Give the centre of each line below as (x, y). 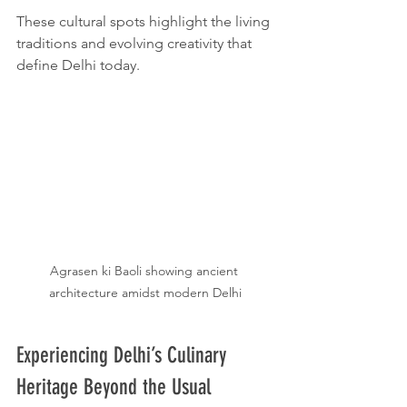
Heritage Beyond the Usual (114, 387)
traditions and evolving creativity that (136, 43)
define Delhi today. (78, 65)
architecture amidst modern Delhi (145, 293)
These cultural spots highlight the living (145, 21)
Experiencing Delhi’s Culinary (124, 356)
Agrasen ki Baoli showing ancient (145, 271)
